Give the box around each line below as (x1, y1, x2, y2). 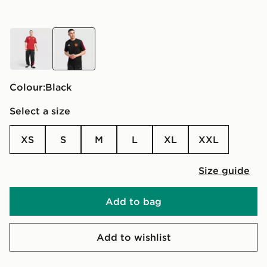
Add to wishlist (96, 231, 171, 243)
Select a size (10, 104, 70, 117)
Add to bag (105, 195, 162, 207)
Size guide (198, 164, 250, 176)
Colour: (10, 80, 45, 93)
